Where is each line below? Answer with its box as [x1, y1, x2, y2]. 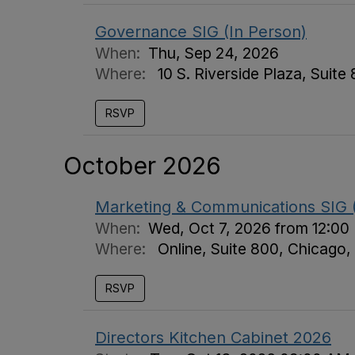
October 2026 [63, 151, 221, 180]
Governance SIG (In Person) [95, 22, 307, 41]
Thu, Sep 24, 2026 [148, 44, 279, 63]
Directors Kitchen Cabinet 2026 [95, 328, 331, 347]
